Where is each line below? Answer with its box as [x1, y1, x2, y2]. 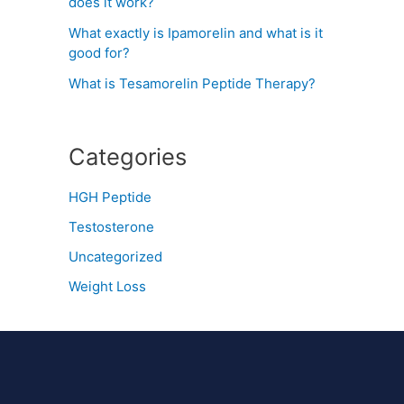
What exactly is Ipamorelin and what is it [69, 24, 323, 42]
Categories [69, 142, 187, 170]
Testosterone [69, 217, 154, 235]
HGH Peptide [69, 188, 151, 206]
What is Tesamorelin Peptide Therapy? [69, 75, 316, 93]
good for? [69, 44, 130, 62]
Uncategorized [69, 248, 162, 266]
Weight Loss [69, 278, 146, 296]
